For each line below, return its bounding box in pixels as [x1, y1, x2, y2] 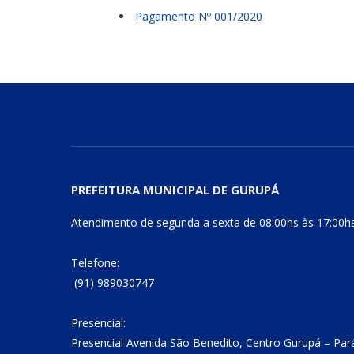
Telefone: [71, 254, 119, 270]
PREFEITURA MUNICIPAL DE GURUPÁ [71, 181, 279, 198]
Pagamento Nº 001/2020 [135, 9, 262, 24]
